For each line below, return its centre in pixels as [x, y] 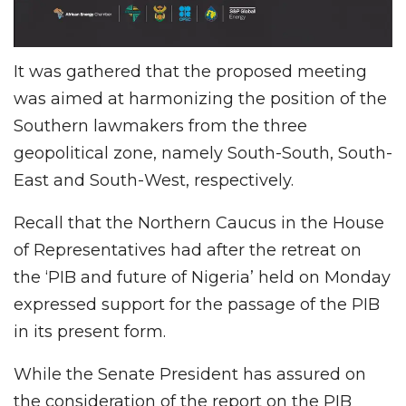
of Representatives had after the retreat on [188, 250]
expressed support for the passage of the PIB [197, 304]
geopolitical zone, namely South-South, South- [203, 153]
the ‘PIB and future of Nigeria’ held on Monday [202, 277]
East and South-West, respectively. [154, 180]
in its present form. [90, 331]
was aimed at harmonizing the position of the [200, 98]
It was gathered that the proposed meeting [190, 71]
